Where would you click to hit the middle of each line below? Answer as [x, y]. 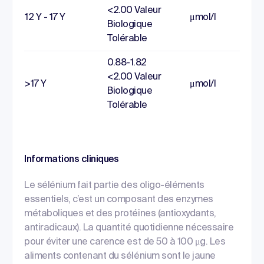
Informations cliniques [72, 160]
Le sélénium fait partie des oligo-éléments [114, 186]
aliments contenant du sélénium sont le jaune [120, 256]
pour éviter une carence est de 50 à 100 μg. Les [125, 242]
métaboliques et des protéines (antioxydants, [120, 214]
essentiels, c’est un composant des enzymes [119, 200]
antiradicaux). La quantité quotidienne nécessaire [129, 228]
